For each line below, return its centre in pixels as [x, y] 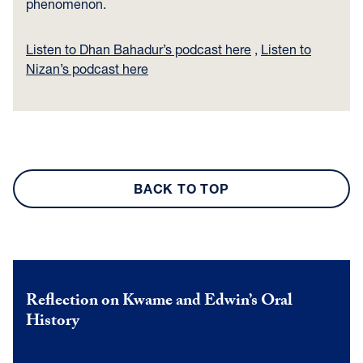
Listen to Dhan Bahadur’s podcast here [139, 49]
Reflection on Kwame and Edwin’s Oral [159, 302]
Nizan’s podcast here [87, 68]
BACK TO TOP [181, 188]
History [53, 322]
